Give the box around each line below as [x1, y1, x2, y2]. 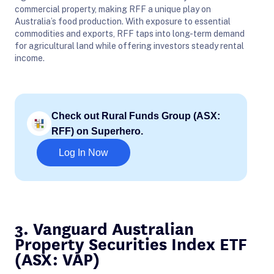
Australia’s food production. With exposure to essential [15, 16, 231, 26]
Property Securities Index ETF [15, 230, 247, 255]
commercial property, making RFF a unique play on [15, 4, 211, 14]
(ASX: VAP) [15, 245, 100, 270]
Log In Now [59, 147, 108, 158]
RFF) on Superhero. [51, 125, 143, 136]
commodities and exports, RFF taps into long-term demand [15, 28, 245, 39]
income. [15, 53, 45, 63]
